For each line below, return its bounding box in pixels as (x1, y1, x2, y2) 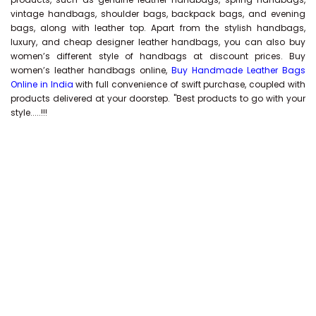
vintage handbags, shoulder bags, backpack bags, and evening (11, 7, 305, 20)
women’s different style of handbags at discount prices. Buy (11, 49, 305, 62)
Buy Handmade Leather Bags (171, 63, 305, 76)
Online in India (11, 78, 73, 90)
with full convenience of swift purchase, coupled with (73, 78, 306, 90)
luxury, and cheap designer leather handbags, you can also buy (11, 35, 305, 48)
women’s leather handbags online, (11, 63, 171, 76)
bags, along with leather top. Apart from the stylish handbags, (11, 21, 305, 34)
